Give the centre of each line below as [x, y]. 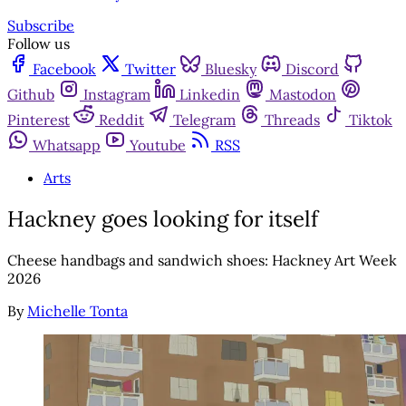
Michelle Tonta [77, 311]
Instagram [117, 95]
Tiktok [371, 120]
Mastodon [303, 95]
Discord [312, 69]
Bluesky [231, 69]
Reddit [121, 120]
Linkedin [210, 95]
